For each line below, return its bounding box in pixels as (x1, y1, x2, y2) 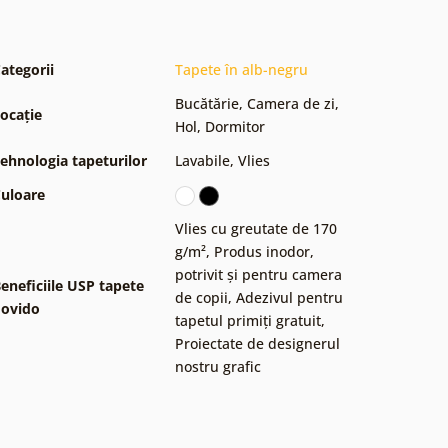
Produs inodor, (214, 241, 314, 261)
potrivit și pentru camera (175, 264, 342, 284)
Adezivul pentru (236, 287, 343, 307)
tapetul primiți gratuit (175, 310, 321, 330)
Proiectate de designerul (175, 333, 340, 353)
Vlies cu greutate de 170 (175, 218, 337, 238)
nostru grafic (175, 356, 261, 376)
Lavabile (175, 150, 230, 170)
